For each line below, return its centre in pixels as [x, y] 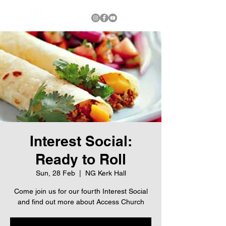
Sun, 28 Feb [55, 173]
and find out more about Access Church [81, 202]
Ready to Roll [81, 159]
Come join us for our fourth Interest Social [81, 191]
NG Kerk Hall [105, 173]
